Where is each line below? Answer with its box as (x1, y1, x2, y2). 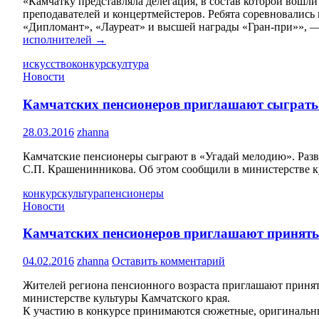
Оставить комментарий (112, 255, 225, 267)
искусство (23, 58, 72, 70)
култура (111, 58, 149, 70)
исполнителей (23, 33, 92, 46)
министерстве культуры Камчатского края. (23, 292, 230, 304)
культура (62, 187, 104, 199)
